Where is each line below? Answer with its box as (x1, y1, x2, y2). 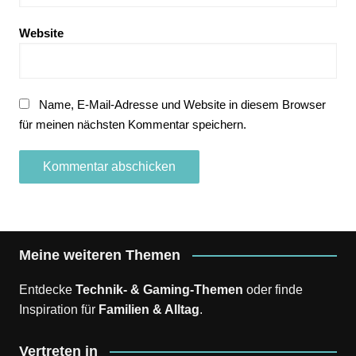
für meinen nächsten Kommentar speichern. (18, 117, 246, 131)
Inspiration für (18, 302, 95, 316)
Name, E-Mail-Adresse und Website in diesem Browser (38, 97, 326, 111)
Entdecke (18, 282, 75, 296)
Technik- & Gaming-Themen (75, 282, 243, 296)
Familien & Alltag (98, 302, 199, 316)
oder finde (246, 282, 303, 296)
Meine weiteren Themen (18, 246, 180, 263)
